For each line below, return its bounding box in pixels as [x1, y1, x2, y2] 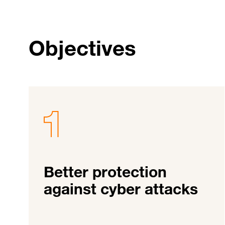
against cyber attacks [44, 180, 198, 198]
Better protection [44, 163, 167, 181]
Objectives [29, 35, 136, 61]
